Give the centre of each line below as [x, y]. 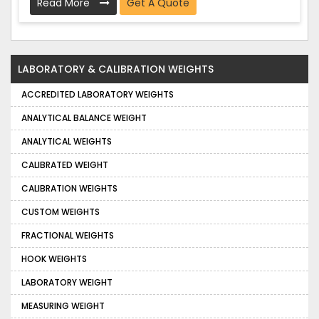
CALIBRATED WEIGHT [65, 165]
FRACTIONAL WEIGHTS [68, 236]
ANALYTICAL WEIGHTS [67, 142]
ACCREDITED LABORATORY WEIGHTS [98, 95]
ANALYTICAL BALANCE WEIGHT [84, 118]
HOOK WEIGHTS [54, 259]
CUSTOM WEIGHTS [61, 212]
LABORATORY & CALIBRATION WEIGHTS [116, 69]
